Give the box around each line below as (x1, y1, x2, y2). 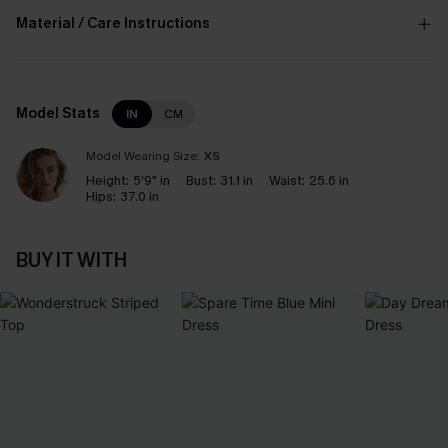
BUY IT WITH (16, 247, 127, 274)
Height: (86, 172, 129, 189)
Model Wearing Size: (86, 148, 200, 164)
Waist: (269, 172, 305, 189)
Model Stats (16, 104, 100, 123)
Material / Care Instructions (16, 14, 210, 33)
